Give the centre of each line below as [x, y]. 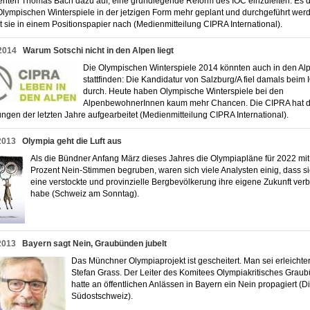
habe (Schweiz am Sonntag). [88, 194]
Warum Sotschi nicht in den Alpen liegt [98, 51]
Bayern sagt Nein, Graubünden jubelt [94, 244]
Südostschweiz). [105, 296]
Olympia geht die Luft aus [72, 141]
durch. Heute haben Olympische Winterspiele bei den [183, 91]
